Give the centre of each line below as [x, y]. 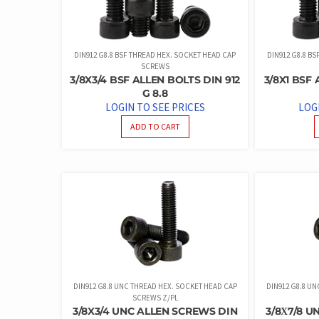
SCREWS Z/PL [155, 297]
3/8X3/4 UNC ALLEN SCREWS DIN [155, 311]
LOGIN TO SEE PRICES [155, 107]
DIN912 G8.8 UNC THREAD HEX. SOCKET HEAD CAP [155, 286]
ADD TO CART [155, 126]
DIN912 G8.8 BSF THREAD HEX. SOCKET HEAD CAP [155, 54]
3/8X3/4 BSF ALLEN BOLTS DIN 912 [155, 79]
